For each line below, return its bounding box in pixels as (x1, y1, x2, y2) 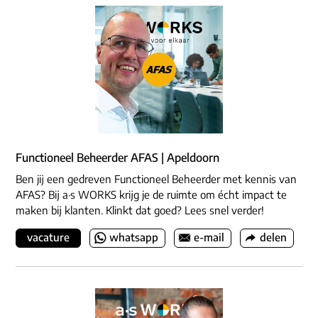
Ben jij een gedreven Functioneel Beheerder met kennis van (16, 172, 297, 186)
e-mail (194, 231, 224, 244)
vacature (27, 231, 70, 244)
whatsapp (109, 231, 158, 244)
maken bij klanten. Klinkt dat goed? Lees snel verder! (16, 204, 264, 217)
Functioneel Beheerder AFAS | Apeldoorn (16, 150, 219, 165)
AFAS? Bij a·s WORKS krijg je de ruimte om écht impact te (16, 188, 287, 202)
